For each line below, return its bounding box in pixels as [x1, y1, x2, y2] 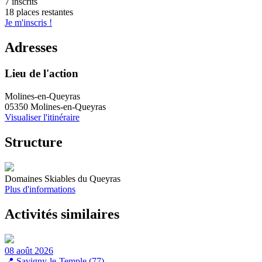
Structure [5, 134, 63, 150]
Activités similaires [5, 206, 119, 222]
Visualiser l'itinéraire [5, 112, 80, 122]
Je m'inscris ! [5, 18, 52, 28]
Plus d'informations [5, 184, 75, 194]
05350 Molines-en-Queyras [5, 101, 106, 112]
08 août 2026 [5, 245, 53, 256]
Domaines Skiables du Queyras [5, 173, 120, 184]
